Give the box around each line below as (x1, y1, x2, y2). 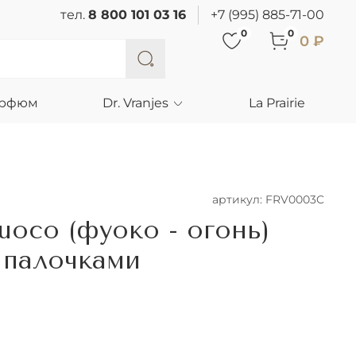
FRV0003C (265, 193, 324, 207)
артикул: (212, 193, 265, 207)
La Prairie (249, 95, 305, 110)
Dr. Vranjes (103, 95, 169, 110)
